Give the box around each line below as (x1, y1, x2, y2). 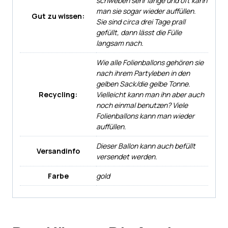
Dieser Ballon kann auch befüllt (96, 141, 195, 151)
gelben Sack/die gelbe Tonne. (96, 79, 190, 89)
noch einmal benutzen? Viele (96, 100, 188, 110)
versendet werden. (96, 152, 157, 162)
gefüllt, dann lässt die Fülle (96, 27, 182, 38)
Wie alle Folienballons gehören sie (96, 58, 204, 68)
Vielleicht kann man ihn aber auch (96, 90, 204, 100)
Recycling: (39, 90, 77, 100)
